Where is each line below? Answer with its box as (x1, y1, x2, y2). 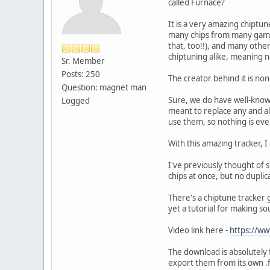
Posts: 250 (61, 68, 100, 80)
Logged (61, 95, 90, 106)
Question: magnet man (61, 81, 146, 93)
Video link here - (168, 224, 230, 236)
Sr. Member (61, 55, 105, 66)
